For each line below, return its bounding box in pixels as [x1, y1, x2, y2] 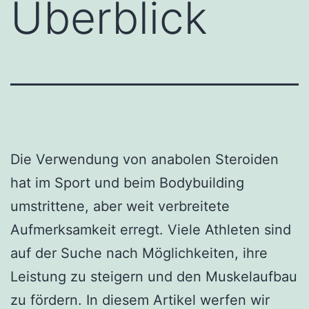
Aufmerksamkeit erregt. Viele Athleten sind [10, 221, 291, 238]
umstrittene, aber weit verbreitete [10, 197, 230, 215]
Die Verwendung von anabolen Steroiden [10, 150, 279, 168]
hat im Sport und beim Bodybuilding [10, 174, 244, 191]
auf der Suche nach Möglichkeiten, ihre [10, 244, 268, 261]
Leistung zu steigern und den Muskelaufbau [10, 268, 297, 285]
